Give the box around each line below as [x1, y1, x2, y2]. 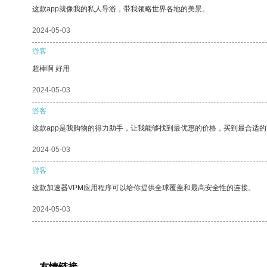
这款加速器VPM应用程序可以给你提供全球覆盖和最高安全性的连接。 [32, 183, 255, 192]
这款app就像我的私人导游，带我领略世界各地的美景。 [32, 4, 209, 13]
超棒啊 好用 [32, 64, 70, 73]
